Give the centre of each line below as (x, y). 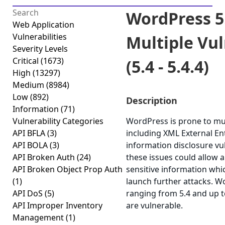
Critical (27, 61)
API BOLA (31, 145)
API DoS (29, 193)
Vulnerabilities (40, 37)
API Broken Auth (45, 157)
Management (39, 217)
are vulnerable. (154, 205)
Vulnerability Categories (58, 121)
